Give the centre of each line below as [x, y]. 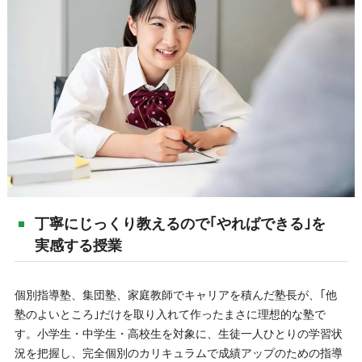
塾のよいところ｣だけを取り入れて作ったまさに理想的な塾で [170, 315]
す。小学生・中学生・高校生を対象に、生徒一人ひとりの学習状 [178, 334]
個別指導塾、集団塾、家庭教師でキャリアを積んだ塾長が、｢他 [175, 295]
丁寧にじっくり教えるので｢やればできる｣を [180, 224]
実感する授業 [78, 246]
